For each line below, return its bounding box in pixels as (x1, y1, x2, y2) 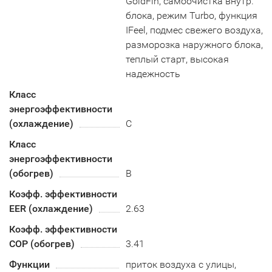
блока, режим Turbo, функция (126, 10, 258, 21)
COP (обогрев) (9, 238, 75, 250)
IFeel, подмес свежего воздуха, (126, 24, 263, 36)
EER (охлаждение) (9, 203, 93, 214)
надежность (126, 68, 181, 80)
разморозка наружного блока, (126, 39, 263, 50)
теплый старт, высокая (126, 53, 229, 65)
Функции (9, 259, 50, 270)
